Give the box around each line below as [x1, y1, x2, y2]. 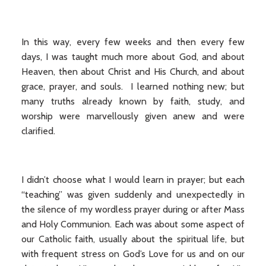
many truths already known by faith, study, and [21, 96, 245, 107]
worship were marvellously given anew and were [21, 110, 245, 122]
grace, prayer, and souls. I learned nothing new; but [21, 81, 245, 92]
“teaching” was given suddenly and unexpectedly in [21, 189, 245, 200]
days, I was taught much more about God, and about [21, 51, 245, 62]
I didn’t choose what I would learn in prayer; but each [21, 174, 245, 185]
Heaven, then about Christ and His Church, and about [21, 66, 245, 77]
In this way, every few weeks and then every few [21, 36, 245, 47]
